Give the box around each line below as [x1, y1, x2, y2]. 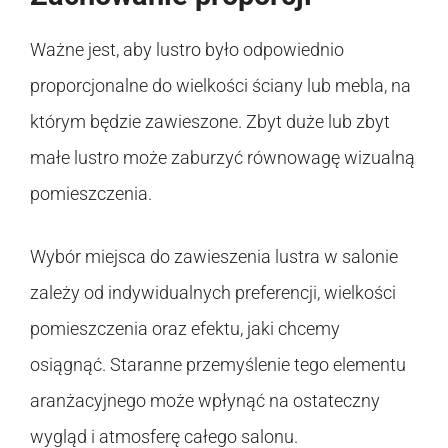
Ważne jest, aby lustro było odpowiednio [30, 39, 344, 61]
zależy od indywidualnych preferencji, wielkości [30, 282, 396, 304]
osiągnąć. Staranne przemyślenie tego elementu [30, 354, 406, 376]
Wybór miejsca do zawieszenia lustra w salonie [30, 246, 398, 268]
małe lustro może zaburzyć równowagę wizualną [30, 147, 415, 169]
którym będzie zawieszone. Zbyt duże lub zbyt [30, 111, 390, 133]
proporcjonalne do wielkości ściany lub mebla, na [30, 75, 411, 97]
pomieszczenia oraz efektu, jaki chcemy [30, 318, 340, 340]
